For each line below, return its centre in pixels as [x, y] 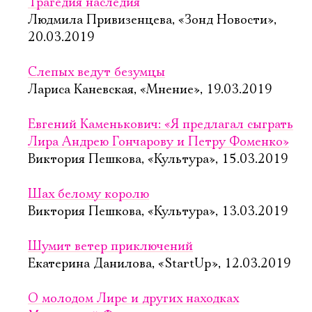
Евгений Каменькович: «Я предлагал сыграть [161, 125]
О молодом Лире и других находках [133, 299]
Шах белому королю [88, 194]
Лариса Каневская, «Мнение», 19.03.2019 [150, 90]
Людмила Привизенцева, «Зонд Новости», [152, 20]
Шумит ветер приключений [110, 247]
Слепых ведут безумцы [96, 72]
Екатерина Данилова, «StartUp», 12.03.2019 [159, 264]
